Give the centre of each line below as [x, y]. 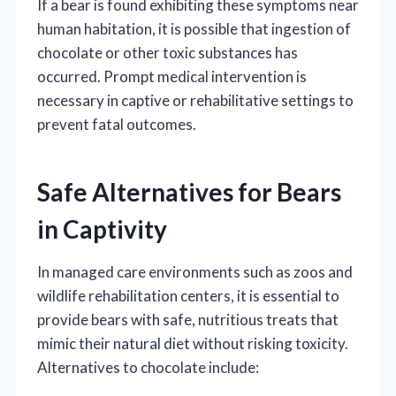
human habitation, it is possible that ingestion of [194, 28]
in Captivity [102, 228]
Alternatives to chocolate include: [148, 367]
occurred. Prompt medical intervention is [172, 76]
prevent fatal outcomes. [117, 124]
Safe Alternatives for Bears [189, 191]
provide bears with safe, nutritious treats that [188, 319]
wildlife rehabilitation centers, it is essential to [188, 295]
